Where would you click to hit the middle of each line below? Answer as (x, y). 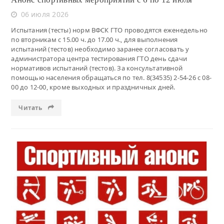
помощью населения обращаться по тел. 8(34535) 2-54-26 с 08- (111, 78)
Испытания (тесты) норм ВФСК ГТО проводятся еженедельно (109, 30)
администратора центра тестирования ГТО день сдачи (99, 59)
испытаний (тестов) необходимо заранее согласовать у (100, 49)
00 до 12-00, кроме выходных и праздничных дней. (93, 87)
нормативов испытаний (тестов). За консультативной (97, 68)
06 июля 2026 (45, 14)
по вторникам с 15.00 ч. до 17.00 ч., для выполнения (94, 40)
